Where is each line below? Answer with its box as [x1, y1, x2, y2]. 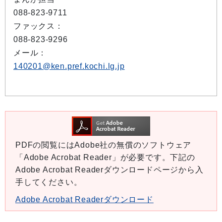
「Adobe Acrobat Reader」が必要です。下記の [15, 153, 195, 162]
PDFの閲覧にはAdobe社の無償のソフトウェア [15, 141, 192, 149]
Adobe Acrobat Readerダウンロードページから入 [15, 166, 204, 174]
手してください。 [15, 178, 82, 186]
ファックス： [13, 22, 63, 30]
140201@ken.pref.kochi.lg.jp [13, 62, 125, 70]
